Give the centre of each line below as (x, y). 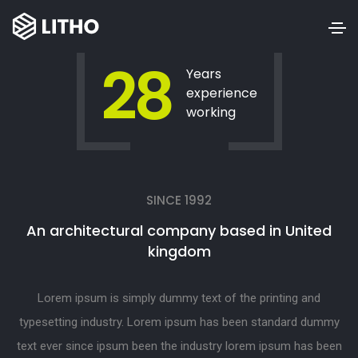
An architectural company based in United (179, 231)
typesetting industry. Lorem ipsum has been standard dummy (179, 322)
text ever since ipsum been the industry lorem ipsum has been (179, 346)
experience (221, 93)
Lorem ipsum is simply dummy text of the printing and (179, 298)
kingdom (179, 251)
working (211, 112)
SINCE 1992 (179, 200)
